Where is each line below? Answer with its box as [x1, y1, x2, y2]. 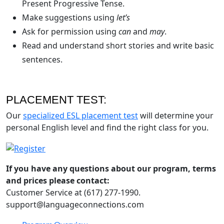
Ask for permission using [22, 26, 118, 37]
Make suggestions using [22, 12, 116, 23]
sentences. [22, 54, 62, 65]
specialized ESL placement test [23, 110, 138, 121]
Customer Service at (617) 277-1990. [6, 187, 140, 198]
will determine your [138, 110, 213, 121]
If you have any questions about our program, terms [6, 163, 216, 174]
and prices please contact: [6, 175, 109, 186]
